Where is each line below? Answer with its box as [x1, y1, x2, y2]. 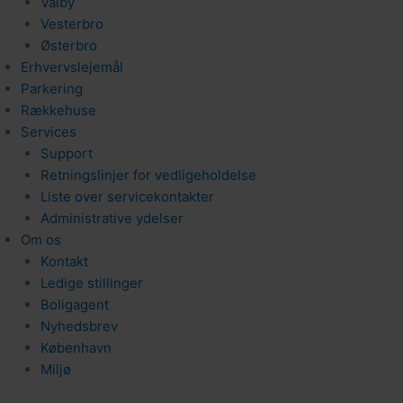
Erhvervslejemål [20, 58, 123, 76]
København [40, 338, 112, 356]
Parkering [20, 79, 83, 97]
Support [40, 144, 93, 162]
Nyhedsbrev [40, 317, 118, 335]
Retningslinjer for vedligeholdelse [40, 166, 256, 184]
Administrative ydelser [40, 209, 184, 227]
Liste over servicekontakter [40, 187, 214, 205]
